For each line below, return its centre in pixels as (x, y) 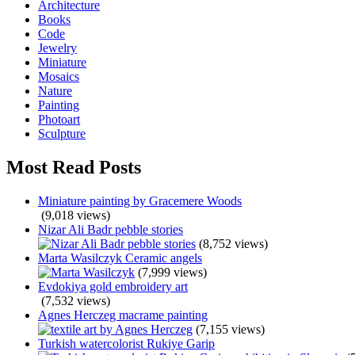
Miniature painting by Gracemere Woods (140, 200)
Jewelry (57, 48)
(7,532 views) (76, 300)
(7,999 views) (172, 272)
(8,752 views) (233, 243)
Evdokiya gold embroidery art (113, 286)
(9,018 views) (76, 215)
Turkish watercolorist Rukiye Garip (126, 343)
